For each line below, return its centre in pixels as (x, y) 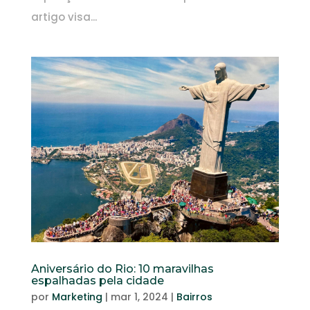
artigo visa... (64, 17)
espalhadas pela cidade (97, 281)
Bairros (194, 297)
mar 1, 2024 (139, 297)
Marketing (77, 297)
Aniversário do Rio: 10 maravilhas (122, 269)
